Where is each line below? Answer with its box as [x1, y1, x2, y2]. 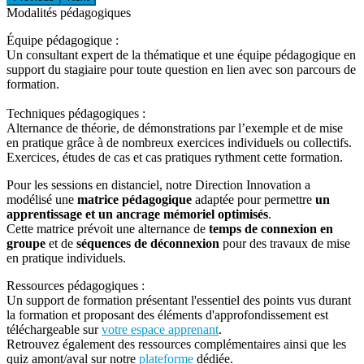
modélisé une [6, 192, 77, 206]
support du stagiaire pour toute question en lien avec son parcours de [6, 62, 356, 76]
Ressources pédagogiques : [6, 278, 145, 292]
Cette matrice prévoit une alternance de [6, 221, 209, 236]
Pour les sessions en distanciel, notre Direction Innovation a [6, 177, 310, 192]
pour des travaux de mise [219, 236, 350, 250]
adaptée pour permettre [192, 192, 315, 206]
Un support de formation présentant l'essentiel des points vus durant [6, 292, 351, 307]
